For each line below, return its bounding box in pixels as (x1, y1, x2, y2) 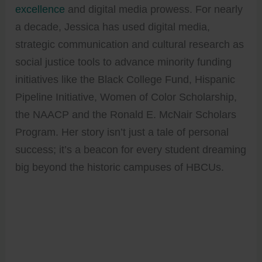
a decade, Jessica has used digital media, (15, 20, 211, 33)
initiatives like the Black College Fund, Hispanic (15, 73, 236, 85)
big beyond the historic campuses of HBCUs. (15, 161, 225, 173)
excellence (15, 3, 65, 15)
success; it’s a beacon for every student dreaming (15, 143, 247, 156)
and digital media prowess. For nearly (65, 3, 243, 15)
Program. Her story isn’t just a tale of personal (15, 126, 229, 138)
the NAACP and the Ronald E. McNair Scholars (15, 108, 237, 120)
